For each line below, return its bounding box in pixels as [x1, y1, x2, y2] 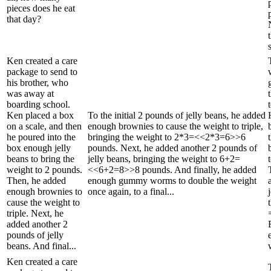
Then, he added [7, 175, 66, 186]
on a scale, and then [7, 120, 82, 131]
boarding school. [7, 99, 70, 109]
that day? [7, 13, 41, 24]
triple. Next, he [7, 207, 64, 218]
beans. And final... [7, 240, 76, 251]
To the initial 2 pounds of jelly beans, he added [88, 109, 266, 120]
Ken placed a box [7, 109, 74, 120]
